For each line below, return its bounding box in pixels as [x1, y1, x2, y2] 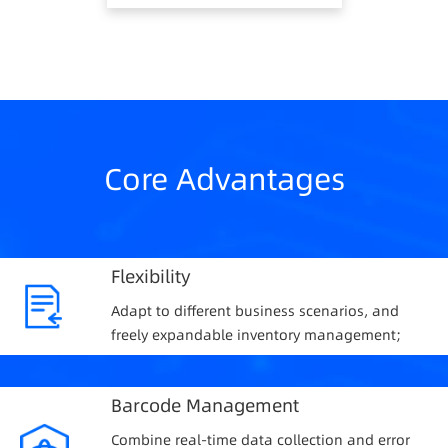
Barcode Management [111, 392, 299, 418]
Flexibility [111, 263, 190, 289]
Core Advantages [103, 157, 345, 200]
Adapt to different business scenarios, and [111, 300, 399, 321]
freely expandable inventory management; [111, 324, 401, 345]
